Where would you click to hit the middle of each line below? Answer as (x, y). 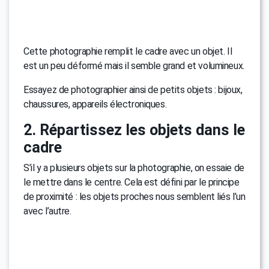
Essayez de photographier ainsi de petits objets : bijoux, (133, 89)
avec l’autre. (47, 211)
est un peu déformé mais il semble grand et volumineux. (134, 65)
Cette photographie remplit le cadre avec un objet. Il (128, 51)
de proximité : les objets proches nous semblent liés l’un (134, 196)
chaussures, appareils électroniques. (95, 104)
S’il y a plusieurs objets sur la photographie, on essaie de (134, 168)
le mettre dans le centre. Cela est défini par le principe (131, 182)
